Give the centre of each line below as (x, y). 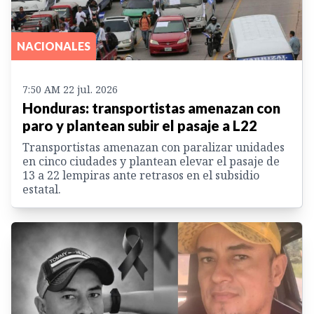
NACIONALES (54, 46)
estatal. (42, 189)
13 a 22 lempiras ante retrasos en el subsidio (141, 175)
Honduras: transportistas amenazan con (151, 108)
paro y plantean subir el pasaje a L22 (140, 125)
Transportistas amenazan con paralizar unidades (153, 147)
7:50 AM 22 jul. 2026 (70, 89)
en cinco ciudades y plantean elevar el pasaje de (151, 161)
